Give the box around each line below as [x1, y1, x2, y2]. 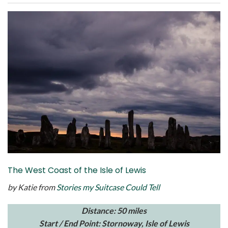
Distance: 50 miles [81, 205, 147, 215]
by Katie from [8, 182, 55, 192]
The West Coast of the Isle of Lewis [8, 164, 146, 177]
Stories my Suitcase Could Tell [56, 182, 160, 192]
